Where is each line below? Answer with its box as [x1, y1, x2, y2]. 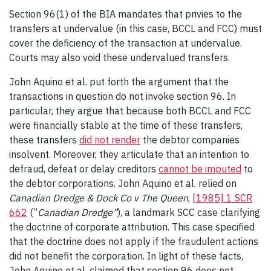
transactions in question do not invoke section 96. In [9, 90, 236, 102]
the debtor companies [140, 133, 240, 146]
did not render [79, 133, 140, 146]
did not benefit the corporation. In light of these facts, [9, 249, 243, 262]
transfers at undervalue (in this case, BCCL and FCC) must [9, 22, 262, 34]
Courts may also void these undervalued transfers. [9, 51, 230, 64]
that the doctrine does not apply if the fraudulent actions [9, 235, 258, 247]
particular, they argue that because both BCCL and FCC [9, 104, 251, 117]
